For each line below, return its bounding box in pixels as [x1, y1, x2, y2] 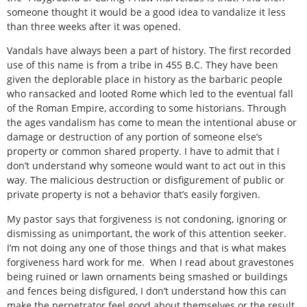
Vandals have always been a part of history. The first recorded [7, 44, 291, 58]
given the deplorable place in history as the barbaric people [7, 73, 282, 86]
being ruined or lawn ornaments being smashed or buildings [7, 269, 288, 283]
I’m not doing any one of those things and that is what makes [7, 241, 286, 254]
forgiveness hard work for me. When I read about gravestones [7, 255, 294, 269]
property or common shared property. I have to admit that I [7, 145, 280, 158]
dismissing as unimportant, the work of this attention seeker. [7, 226, 286, 240]
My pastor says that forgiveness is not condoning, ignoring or [7, 212, 287, 225]
